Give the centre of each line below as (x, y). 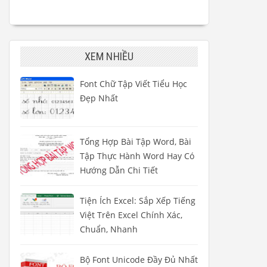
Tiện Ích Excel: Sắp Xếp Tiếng (138, 201)
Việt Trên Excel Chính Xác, (131, 215)
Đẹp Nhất (99, 98)
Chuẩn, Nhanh (109, 229)
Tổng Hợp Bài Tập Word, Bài (136, 142)
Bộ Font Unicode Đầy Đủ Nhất (139, 260)
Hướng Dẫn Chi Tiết (119, 170)
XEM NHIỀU (109, 57)
